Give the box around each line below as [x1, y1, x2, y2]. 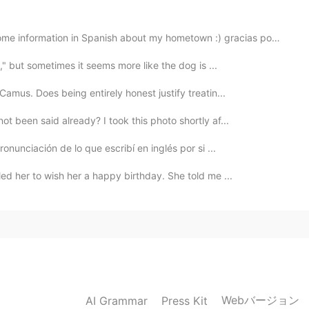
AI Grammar [86, 293, 148, 308]
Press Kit [161, 293, 208, 308]
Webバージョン [221, 292, 299, 307]
